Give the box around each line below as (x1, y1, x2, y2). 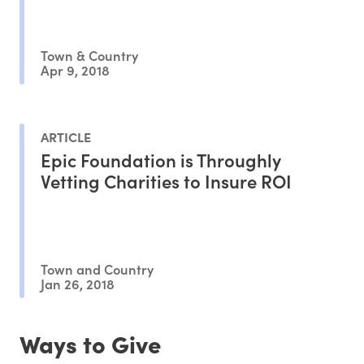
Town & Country (41, 45, 138, 65)
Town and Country (41, 259, 154, 279)
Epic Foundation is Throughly (41, 146, 281, 172)
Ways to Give (19, 326, 161, 360)
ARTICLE (41, 127, 91, 145)
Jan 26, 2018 (41, 273, 115, 292)
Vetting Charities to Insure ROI (41, 167, 292, 193)
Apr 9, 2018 (41, 59, 110, 79)
